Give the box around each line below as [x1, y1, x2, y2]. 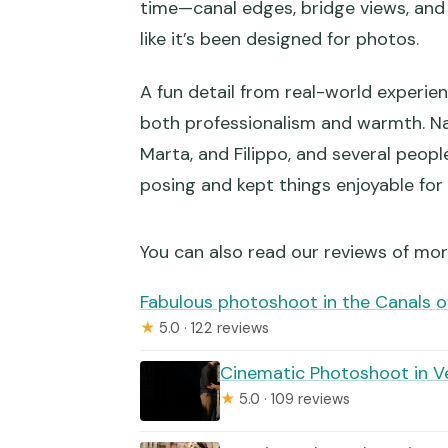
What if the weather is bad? [199, 68, 415, 91]
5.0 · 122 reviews [155, 317, 269, 338]
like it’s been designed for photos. [140, 27, 419, 52]
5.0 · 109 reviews [235, 388, 350, 409]
